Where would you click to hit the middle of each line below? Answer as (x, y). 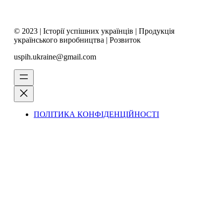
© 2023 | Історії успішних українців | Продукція (94, 31)
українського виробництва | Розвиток (77, 40)
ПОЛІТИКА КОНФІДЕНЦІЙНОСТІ (96, 114)
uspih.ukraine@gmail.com (55, 57)
